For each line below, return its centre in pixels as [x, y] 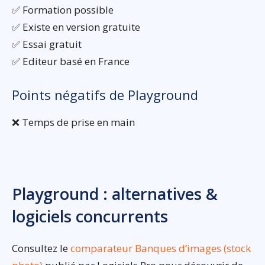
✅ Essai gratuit [47, 44]
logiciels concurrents [90, 216]
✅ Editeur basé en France [71, 62]
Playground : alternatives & [115, 194]
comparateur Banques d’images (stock [161, 248]
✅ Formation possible [63, 10]
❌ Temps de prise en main [73, 122]
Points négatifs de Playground [105, 95]
